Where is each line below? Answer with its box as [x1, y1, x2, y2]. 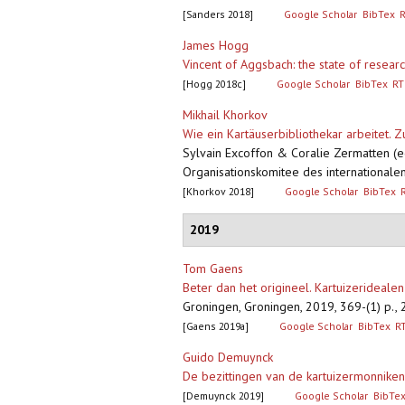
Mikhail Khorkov [183, 107, 268, 124]
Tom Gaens [183, 260, 243, 278]
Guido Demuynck [183, 349, 273, 366]
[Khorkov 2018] [183, 184, 254, 199]
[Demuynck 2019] [183, 389, 264, 403]
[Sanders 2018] [183, 7, 253, 22]
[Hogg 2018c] [183, 77, 246, 91]
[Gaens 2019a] [183, 319, 249, 334]
